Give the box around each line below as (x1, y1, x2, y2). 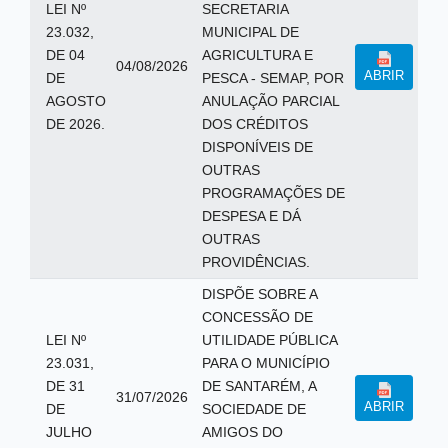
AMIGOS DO (201, 424, 283, 440)
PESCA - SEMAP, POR (201, 70, 344, 86)
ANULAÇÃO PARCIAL (201, 93, 340, 109)
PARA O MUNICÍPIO (201, 355, 330, 371)
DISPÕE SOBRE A (201, 286, 318, 302)
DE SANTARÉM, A (201, 378, 317, 394)
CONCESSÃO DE (201, 309, 313, 325)
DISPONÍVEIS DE (201, 139, 313, 155)
